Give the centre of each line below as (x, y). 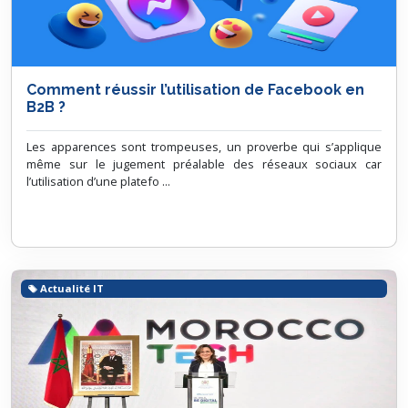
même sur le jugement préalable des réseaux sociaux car (204, 164)
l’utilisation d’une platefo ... (98, 181)
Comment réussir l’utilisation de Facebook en (195, 90)
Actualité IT (71, 288)
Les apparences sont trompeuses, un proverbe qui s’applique (204, 147)
